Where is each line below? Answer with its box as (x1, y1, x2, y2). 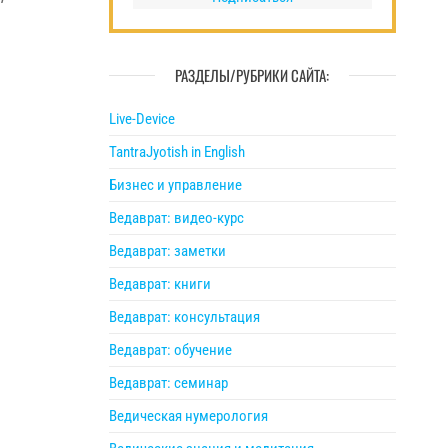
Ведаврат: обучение (108, 341, 232, 359)
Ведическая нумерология (108, 407, 268, 425)
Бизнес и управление (108, 176, 242, 194)
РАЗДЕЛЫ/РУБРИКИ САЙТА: (175, 64, 330, 86)
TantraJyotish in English (108, 143, 245, 161)
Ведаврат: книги (108, 275, 211, 293)
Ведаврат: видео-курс (108, 209, 244, 227)
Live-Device (108, 110, 175, 128)
